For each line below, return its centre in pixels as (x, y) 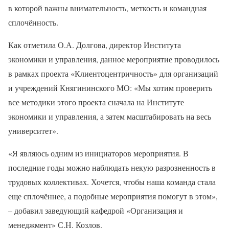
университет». (33, 131)
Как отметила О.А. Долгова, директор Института (95, 45)
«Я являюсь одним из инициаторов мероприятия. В (98, 153)
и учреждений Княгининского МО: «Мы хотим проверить (110, 88)
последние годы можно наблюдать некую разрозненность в (112, 167)
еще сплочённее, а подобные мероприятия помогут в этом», (113, 196)
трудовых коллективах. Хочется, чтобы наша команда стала (112, 182)
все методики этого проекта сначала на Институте (96, 102)
